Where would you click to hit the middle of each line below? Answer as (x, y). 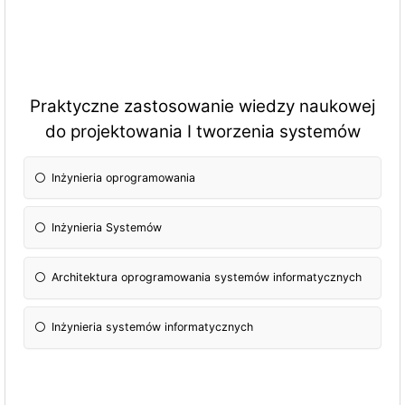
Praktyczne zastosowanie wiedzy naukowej (202, 107)
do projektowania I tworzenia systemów (202, 132)
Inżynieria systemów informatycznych (153, 327)
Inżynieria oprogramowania (124, 177)
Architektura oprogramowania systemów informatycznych (207, 278)
